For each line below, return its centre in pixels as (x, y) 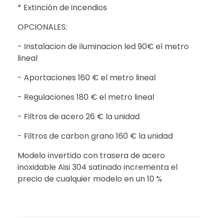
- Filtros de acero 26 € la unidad (79, 117)
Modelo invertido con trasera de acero (91, 156)
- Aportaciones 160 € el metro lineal (87, 78)
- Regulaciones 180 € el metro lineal (86, 97)
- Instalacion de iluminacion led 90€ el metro (103, 47)
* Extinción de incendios (62, 8)
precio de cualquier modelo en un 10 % (90, 179)
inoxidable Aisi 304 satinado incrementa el (98, 167)
